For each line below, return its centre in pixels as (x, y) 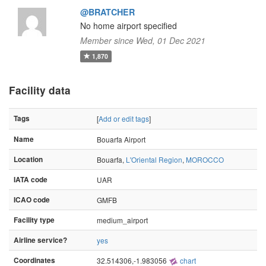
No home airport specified (128, 26)
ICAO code (32, 200)
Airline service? (40, 240)
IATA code (31, 180)
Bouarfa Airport (121, 139)
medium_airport (122, 220)
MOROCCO (205, 159)
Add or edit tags (124, 118)
